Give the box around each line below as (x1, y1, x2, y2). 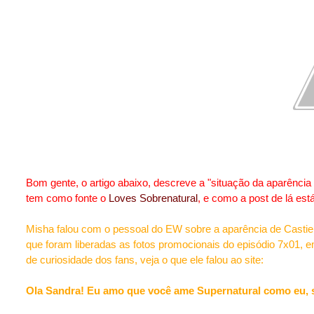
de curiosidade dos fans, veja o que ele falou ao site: (26, 254, 264, 266)
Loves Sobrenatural (109, 192, 198, 204)
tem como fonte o (26, 192, 109, 204)
